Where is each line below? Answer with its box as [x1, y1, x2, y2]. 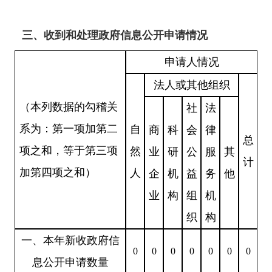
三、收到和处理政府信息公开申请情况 [22, 29, 208, 41]
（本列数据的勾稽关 [19, 100, 118, 113]
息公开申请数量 [32, 256, 109, 268]
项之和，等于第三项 [19, 144, 118, 157]
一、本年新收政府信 [21, 234, 120, 246]
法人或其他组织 [153, 78, 230, 91]
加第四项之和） [19, 166, 96, 178]
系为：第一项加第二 [19, 122, 118, 135]
